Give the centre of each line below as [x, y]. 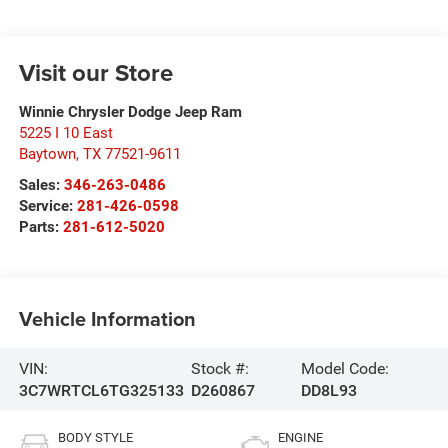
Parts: [40, 227]
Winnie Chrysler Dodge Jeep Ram [130, 112]
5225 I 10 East [65, 133]
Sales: [41, 185]
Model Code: [344, 368]
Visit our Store [95, 73]
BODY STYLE [95, 438]
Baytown [47, 154]
